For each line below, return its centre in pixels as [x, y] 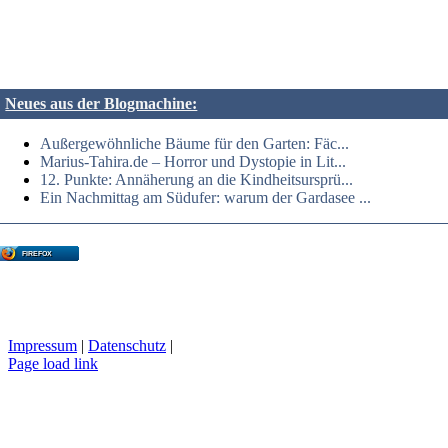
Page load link [53, 364]
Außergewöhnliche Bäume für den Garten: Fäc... [195, 144]
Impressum [42, 346]
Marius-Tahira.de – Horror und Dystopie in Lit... [193, 162]
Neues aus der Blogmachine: [101, 104]
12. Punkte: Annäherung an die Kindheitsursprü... [197, 180]
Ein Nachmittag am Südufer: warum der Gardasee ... [206, 198]
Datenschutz [127, 346]
